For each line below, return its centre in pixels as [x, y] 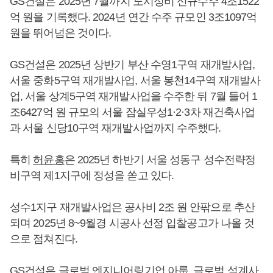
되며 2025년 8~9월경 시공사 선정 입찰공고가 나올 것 [132, 223]
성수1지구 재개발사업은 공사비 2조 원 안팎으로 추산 [132, 207]
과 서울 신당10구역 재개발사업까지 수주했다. [115, 128]
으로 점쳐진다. [44, 239]
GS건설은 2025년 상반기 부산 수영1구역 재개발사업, [133, 64]
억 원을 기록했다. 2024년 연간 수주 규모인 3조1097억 [133, 17]
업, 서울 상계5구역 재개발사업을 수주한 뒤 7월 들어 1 [134, 96]
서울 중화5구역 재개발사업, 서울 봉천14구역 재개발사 [135, 80]
